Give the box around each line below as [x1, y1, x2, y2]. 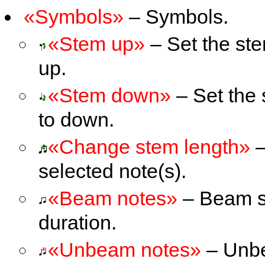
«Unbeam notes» [48, 238, 201, 261]
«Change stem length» [48, 135, 250, 158]
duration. [38, 211, 117, 234]
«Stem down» [48, 84, 171, 106]
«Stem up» [48, 33, 145, 55]
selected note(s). [38, 160, 186, 182]
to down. [38, 108, 114, 131]
